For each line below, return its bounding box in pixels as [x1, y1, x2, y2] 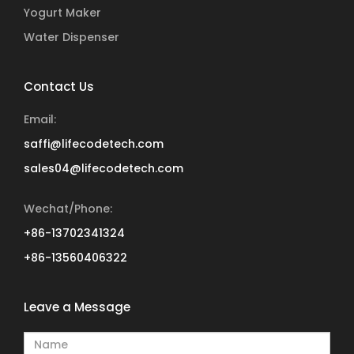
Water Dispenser [24, 28, 119, 45]
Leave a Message [24, 298, 130, 315]
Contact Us [24, 77, 94, 95]
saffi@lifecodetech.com [24, 135, 164, 152]
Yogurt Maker [24, 4, 101, 21]
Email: [24, 111, 56, 127]
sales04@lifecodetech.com [24, 160, 183, 176]
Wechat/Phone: [24, 200, 112, 217]
